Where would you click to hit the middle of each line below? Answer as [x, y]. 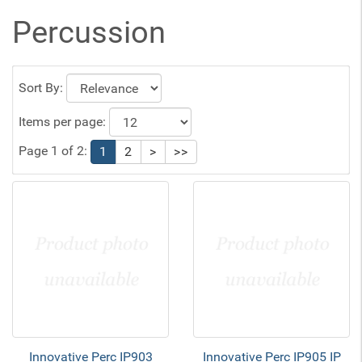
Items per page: [64, 122]
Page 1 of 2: [55, 151]
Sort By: [42, 88]
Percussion [89, 32]
